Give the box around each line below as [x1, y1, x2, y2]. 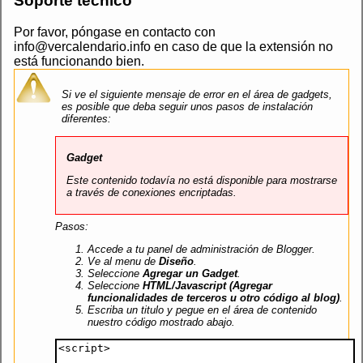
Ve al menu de [88, 255, 159, 268]
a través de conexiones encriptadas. [66, 186, 237, 199]
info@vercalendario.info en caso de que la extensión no [14, 39, 333, 53]
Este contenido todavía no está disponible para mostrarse [66, 174, 337, 187]
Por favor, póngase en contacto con [14, 24, 216, 39]
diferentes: [62, 113, 111, 126]
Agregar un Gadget [143, 267, 237, 280]
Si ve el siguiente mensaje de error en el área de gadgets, [62, 88, 332, 101]
